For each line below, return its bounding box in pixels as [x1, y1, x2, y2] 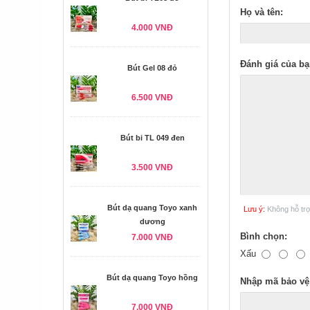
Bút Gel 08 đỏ [127, 64, 177, 72]
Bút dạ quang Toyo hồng [107, 273, 198, 282]
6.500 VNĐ [131, 93, 173, 102]
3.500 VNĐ [131, 163, 173, 172]
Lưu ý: [244, 205, 265, 213]
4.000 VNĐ [131, 23, 173, 33]
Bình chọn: [240, 231, 287, 241]
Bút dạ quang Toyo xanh [107, 203, 197, 212]
